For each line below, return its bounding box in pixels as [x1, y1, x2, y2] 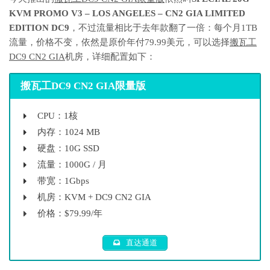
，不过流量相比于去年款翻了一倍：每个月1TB [69, 23, 257, 33]
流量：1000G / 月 [37, 159, 107, 169]
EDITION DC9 [9, 23, 69, 33]
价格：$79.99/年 [37, 208, 102, 218]
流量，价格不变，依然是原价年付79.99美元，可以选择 [9, 37, 230, 48]
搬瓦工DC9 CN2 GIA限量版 [20, 80, 146, 92]
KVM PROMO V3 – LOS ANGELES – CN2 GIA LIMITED [9, 8, 245, 19]
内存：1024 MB [37, 127, 100, 137]
